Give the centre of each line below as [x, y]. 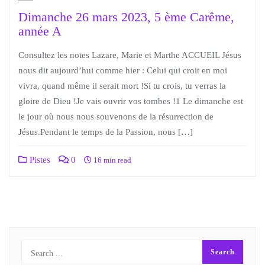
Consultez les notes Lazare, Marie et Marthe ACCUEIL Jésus [130, 55]
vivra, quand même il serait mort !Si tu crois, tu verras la [122, 86]
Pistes [39, 160]
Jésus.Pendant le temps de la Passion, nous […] [106, 132]
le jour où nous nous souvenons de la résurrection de [116, 117]
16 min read [112, 160]
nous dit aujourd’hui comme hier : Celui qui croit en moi [123, 70]
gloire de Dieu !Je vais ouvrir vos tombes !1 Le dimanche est [131, 101]
